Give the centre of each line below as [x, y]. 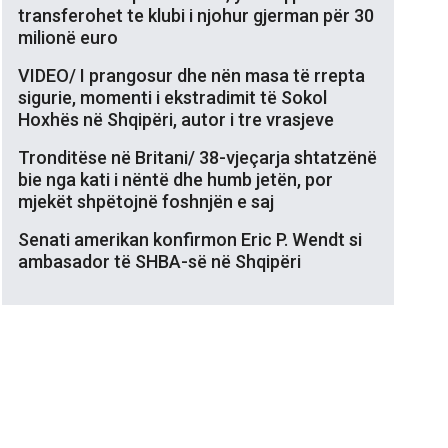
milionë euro [68, 37]
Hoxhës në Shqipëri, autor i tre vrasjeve [176, 119]
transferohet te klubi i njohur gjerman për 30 [196, 15]
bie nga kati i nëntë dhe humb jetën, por [175, 179]
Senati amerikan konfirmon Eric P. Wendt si [190, 239]
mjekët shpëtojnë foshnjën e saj [146, 201]
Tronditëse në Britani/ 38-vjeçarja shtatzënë [197, 157]
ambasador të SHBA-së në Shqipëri [159, 261]
